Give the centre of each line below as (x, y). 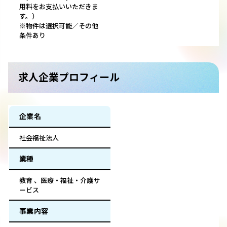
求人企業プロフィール (69, 77)
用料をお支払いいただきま (59, 7)
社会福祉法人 (39, 138)
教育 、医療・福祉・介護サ (60, 180)
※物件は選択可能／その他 (59, 26)
